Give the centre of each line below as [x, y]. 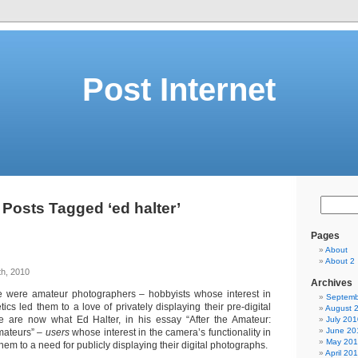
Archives [332, 283]
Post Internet [179, 89]
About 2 [340, 261]
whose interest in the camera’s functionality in [170, 332]
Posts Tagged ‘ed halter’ [91, 208]
